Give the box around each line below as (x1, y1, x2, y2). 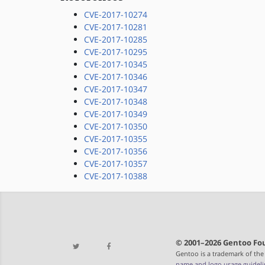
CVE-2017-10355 (84, 133, 147, 144)
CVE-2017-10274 (84, 9, 147, 20)
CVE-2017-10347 (84, 83, 147, 95)
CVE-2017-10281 (84, 21, 147, 33)
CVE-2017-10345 (84, 59, 147, 70)
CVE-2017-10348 (84, 96, 147, 107)
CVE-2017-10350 (84, 121, 147, 132)
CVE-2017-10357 (84, 158, 147, 169)
